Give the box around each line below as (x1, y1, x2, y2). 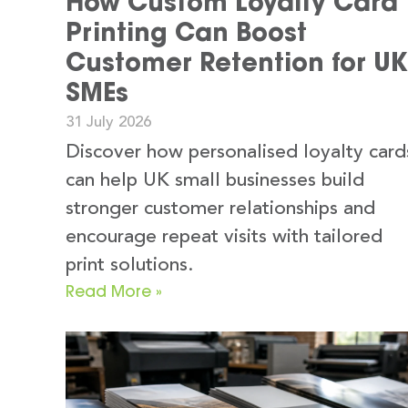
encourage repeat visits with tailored (66, 227, 382, 247)
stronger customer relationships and (66, 199, 375, 219)
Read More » (66, 280, 162, 301)
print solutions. (66, 255, 193, 275)
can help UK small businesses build (66, 170, 364, 190)
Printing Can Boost (66, 15, 307, 47)
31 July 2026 (66, 114, 151, 130)
